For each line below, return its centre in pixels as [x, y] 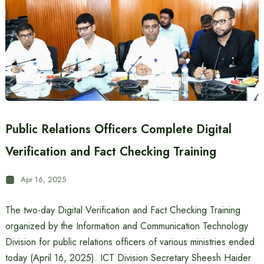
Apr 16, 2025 [43, 179]
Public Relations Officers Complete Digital [118, 129]
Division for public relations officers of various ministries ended [130, 242]
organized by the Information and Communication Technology [126, 226]
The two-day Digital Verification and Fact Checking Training [123, 210]
